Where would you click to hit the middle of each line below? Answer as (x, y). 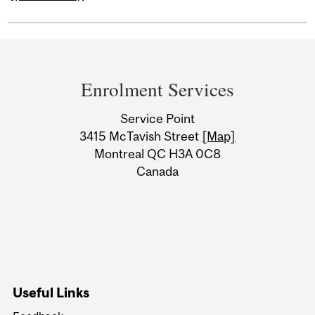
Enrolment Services (157, 89)
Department (75, 56)
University (66, 110)
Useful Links (51, 293)
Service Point (157, 119)
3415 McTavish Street (141, 136)
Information (75, 138)
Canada (157, 172)
